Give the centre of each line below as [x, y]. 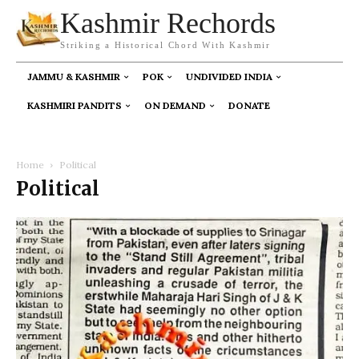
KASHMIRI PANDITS [75, 105]
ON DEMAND [175, 105]
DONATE [249, 105]
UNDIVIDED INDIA [229, 77]
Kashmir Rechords [168, 23]
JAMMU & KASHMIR [74, 77]
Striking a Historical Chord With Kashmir [165, 45]
